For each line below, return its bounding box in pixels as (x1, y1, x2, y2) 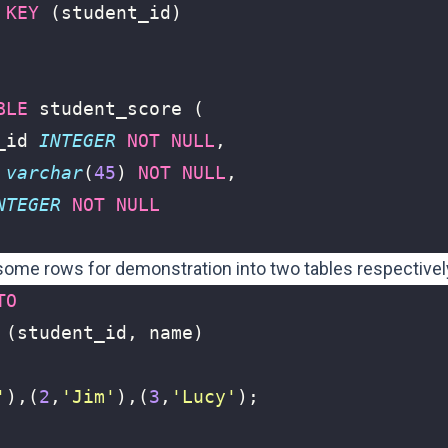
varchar (6, 162, 83, 183)
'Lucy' (171, 386, 237, 407)
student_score (39, 98, 182, 119)
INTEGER (39, 130, 116, 151)
